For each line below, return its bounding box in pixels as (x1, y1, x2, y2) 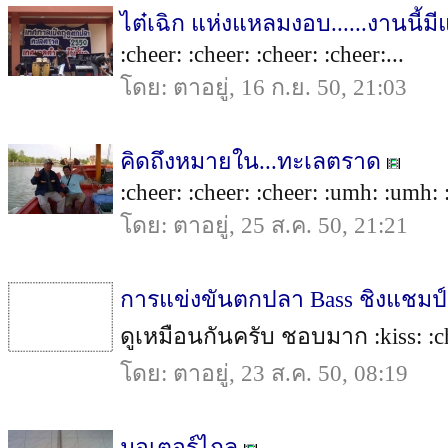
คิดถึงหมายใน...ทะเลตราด (120, 148, 381, 174)
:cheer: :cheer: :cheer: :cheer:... (120, 41, 404, 67)
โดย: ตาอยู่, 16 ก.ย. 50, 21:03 (120, 74, 407, 100)
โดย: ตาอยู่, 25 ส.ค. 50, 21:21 (120, 212, 408, 238)
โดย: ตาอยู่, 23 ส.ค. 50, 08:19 (120, 360, 408, 386)
